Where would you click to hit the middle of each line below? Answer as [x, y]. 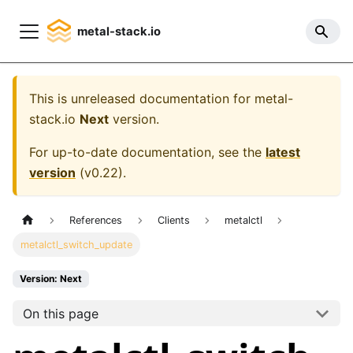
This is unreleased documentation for [142, 98]
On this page [60, 313]
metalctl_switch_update [77, 245]
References [96, 221]
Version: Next [51, 279]
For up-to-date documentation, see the [147, 152]
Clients [173, 221]
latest [283, 152]
